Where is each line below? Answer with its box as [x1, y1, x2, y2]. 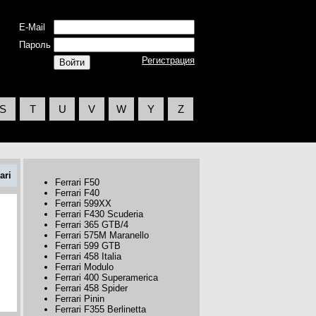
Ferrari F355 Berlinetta [55, 304, 146, 315]
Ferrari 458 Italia [55, 251, 121, 262]
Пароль [19, 39, 51, 50]
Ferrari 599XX [55, 198, 111, 209]
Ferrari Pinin [55, 293, 104, 304]
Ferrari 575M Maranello [55, 230, 149, 241]
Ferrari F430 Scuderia [55, 209, 143, 219]
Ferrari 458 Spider [55, 283, 128, 293]
